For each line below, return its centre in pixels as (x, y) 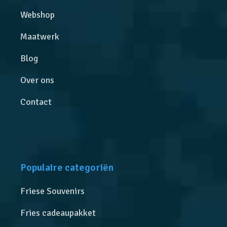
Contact (36, 102)
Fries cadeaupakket (58, 213)
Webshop (38, 14)
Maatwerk (40, 36)
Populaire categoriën (67, 167)
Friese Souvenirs (53, 191)
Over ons (37, 80)
